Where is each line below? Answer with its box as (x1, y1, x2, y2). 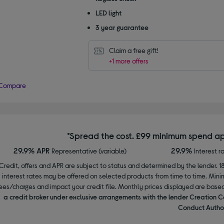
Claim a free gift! (108, 45, 158, 54)
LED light (95, 8, 121, 17)
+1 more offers (108, 56, 148, 65)
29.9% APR (13, 145, 51, 155)
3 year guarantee (95, 22, 148, 31)
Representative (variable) (51, 146, 126, 155)
